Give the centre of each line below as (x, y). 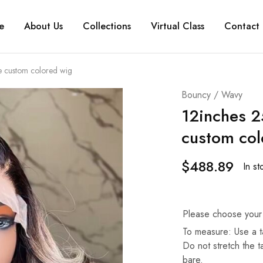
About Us (43, 26)
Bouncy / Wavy (212, 95)
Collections (107, 26)
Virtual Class (178, 26)
